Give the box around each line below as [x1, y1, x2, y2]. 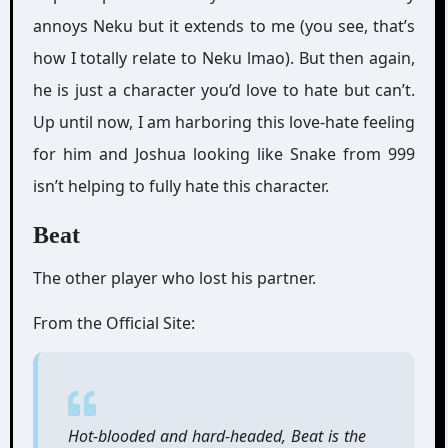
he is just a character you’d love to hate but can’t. [32, 79, 416, 101]
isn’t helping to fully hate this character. [32, 175, 329, 197]
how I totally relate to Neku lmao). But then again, [32, 47, 416, 69]
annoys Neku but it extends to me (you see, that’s [32, 15, 416, 37]
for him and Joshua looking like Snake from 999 [32, 143, 416, 165]
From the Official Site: [32, 311, 195, 334]
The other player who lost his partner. [32, 266, 316, 289]
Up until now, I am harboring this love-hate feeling [32, 111, 416, 133]
